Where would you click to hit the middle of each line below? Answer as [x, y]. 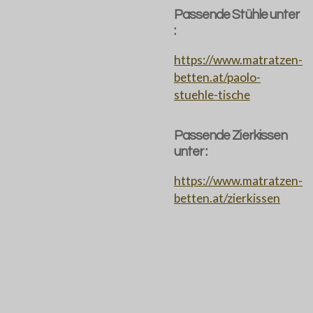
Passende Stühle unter [237, 14]
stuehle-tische [212, 95]
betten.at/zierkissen [227, 198]
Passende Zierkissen [231, 135]
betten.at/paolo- [217, 78]
